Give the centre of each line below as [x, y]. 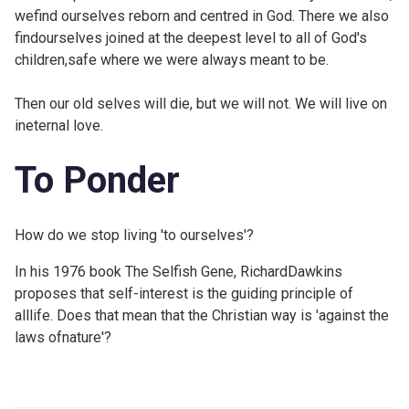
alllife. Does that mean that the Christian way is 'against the [202, 315]
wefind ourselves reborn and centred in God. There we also [202, 16]
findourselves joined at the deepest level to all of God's [191, 37]
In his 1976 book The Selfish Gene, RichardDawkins [178, 271]
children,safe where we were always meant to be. [172, 59]
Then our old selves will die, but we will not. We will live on [201, 103]
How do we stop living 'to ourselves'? [134, 235]
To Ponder [97, 180]
